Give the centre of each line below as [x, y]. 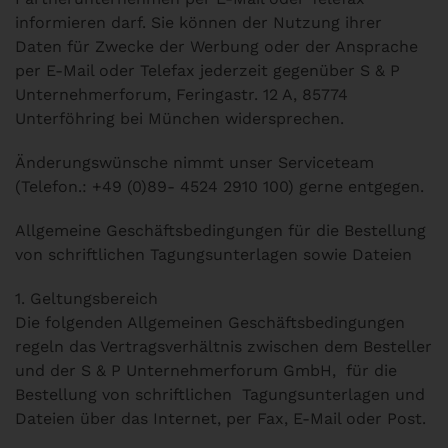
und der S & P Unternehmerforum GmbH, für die [206, 370]
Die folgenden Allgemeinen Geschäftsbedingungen [210, 322]
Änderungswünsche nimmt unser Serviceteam [194, 162]
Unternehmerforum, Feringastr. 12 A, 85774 [181, 94]
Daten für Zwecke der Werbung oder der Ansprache [216, 46]
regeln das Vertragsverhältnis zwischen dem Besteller [223, 346]
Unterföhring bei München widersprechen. [179, 118]
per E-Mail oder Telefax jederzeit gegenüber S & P [207, 70]
